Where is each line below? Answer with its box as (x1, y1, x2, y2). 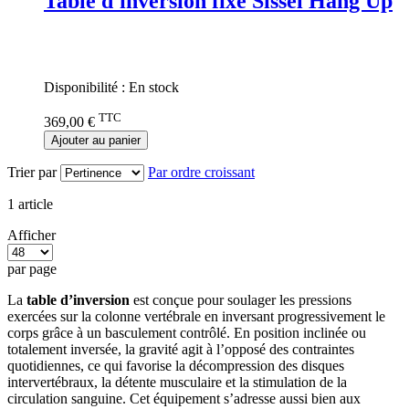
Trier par (7, 164, 57, 181)
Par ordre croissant (148, 164, 255, 181)
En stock (129, 79, 179, 95)
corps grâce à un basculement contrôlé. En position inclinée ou (7, 325, 366, 341)
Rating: (44, 31, 86, 47)
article (15, 196, 53, 213)
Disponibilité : (44, 79, 129, 95)
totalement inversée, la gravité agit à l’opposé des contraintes (7, 341, 354, 358)
